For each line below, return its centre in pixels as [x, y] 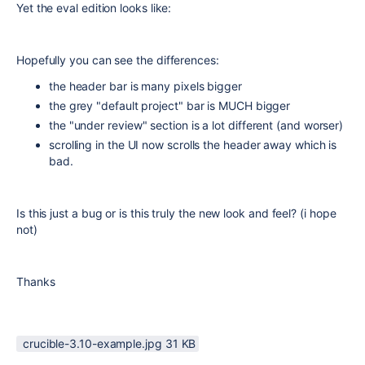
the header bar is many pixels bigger [145, 86]
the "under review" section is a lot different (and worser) [196, 125]
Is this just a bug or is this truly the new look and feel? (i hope [176, 213]
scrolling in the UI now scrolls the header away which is [193, 145]
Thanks [36, 281]
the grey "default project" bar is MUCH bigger [170, 106]
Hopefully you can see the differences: [118, 60]
